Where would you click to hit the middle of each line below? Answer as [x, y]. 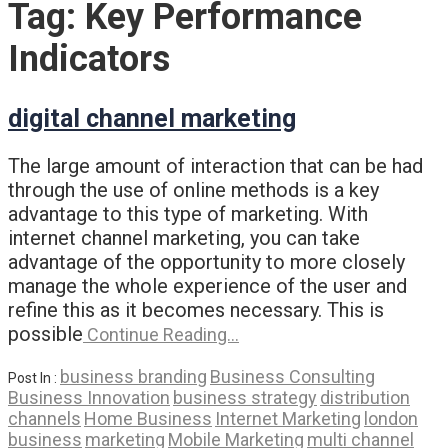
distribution [365, 397]
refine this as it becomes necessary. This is [196, 309]
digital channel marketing [152, 119]
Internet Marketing [288, 418]
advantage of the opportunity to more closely [206, 261]
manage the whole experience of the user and [207, 285]
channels [44, 418]
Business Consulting [292, 376]
